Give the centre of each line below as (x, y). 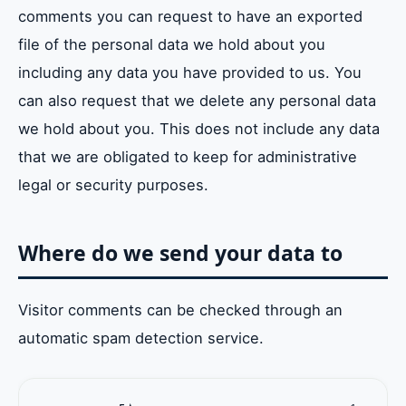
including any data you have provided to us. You (190, 72)
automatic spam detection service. (141, 338)
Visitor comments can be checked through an (180, 309)
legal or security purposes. (113, 184)
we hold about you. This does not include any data (199, 128)
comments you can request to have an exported (190, 16)
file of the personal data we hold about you (172, 44)
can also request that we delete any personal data (197, 100)
